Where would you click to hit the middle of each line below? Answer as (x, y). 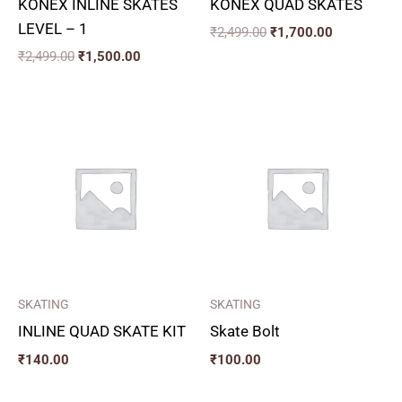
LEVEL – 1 (53, 28)
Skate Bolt (245, 332)
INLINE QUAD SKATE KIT (102, 332)
